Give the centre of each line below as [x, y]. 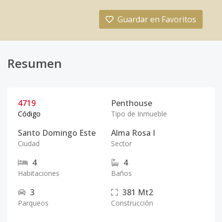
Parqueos [33, 203]
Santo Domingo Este [57, 133]
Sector [121, 143]
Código [29, 114]
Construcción [132, 203]
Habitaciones [39, 173]
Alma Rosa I [133, 133]
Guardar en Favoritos [157, 19]
